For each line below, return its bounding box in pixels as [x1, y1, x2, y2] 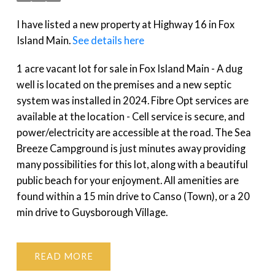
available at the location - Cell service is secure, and [16, 110, 245, 123]
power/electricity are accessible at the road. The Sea [16, 126, 251, 139]
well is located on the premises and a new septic [16, 79, 231, 91]
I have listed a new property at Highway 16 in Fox [16, 18, 234, 31]
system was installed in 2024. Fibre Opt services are [16, 95, 249, 107]
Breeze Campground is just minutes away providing [16, 142, 246, 155]
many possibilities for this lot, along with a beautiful [16, 158, 248, 171]
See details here [72, 34, 144, 47]
